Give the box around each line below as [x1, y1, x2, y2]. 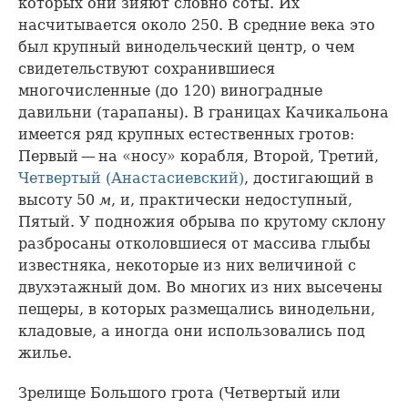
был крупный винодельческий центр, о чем [18, 37, 354, 56]
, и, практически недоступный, [111, 190, 352, 209]
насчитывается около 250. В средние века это [18, 15, 375, 34]
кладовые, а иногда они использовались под [18, 321, 365, 340]
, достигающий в [244, 168, 373, 187]
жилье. [18, 343, 72, 362]
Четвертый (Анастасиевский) [18, 168, 244, 187]
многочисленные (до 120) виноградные [18, 81, 322, 99]
